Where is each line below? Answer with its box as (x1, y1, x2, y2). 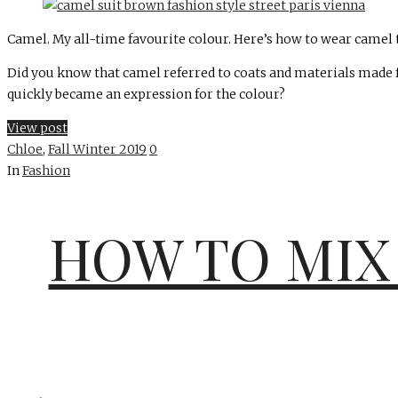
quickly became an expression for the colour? (7, 86, 285, 103)
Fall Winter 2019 (48, 141, 147, 158)
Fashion (22, 163, 70, 179)
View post (7, 120, 68, 137)
